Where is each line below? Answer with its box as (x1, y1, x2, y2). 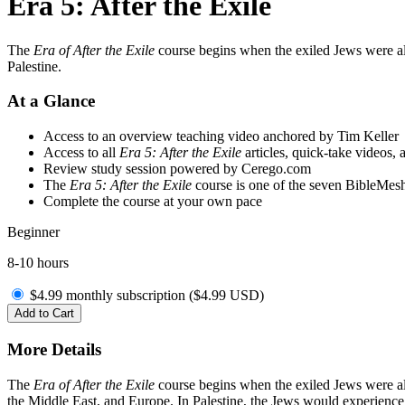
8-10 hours (7, 255, 69, 271)
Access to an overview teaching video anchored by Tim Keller (43, 128, 399, 145)
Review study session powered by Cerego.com (43, 161, 311, 177)
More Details (7, 339, 101, 359)
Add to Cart (14, 306, 74, 321)
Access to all (43, 145, 119, 161)
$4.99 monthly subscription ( (30, 287, 193, 304)
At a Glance (7, 91, 95, 111)
